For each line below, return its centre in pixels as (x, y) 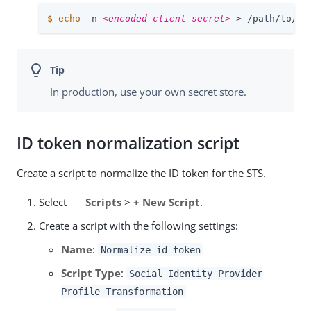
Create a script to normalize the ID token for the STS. (141, 173)
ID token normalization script (128, 143)
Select (54, 202)
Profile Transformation (122, 291)
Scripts (103, 202)
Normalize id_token (150, 250)
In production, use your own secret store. (148, 91)
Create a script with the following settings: (138, 225)
